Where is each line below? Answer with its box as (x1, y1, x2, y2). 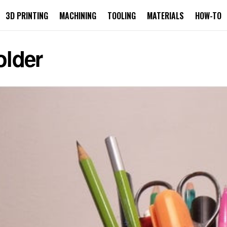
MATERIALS (147, 10, 184, 22)
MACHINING (59, 10, 96, 22)
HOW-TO (195, 10, 221, 22)
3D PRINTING (6, 10, 48, 22)
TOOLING (107, 10, 136, 22)
